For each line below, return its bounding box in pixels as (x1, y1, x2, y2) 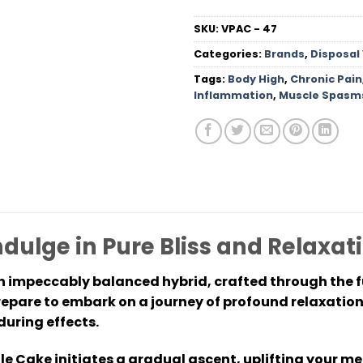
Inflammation (194, 88, 273, 102)
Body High (228, 71, 284, 86)
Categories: (194, 46, 264, 61)
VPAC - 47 (221, 21, 277, 36)
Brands (264, 46, 305, 61)
